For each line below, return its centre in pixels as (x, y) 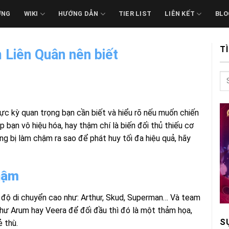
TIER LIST (135, 14)
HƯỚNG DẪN (78, 14)
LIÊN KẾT (180, 14)
